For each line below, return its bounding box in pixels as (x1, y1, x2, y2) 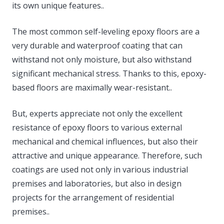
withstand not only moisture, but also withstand (12, 53, 191, 65)
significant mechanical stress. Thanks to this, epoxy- (12, 67, 206, 79)
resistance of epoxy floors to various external (12, 121, 182, 133)
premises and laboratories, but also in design (12, 177, 181, 189)
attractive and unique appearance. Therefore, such (12, 149, 202, 161)
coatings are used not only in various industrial (12, 163, 188, 175)
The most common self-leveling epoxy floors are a (12, 25, 199, 37)
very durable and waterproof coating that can (12, 39, 182, 51)
